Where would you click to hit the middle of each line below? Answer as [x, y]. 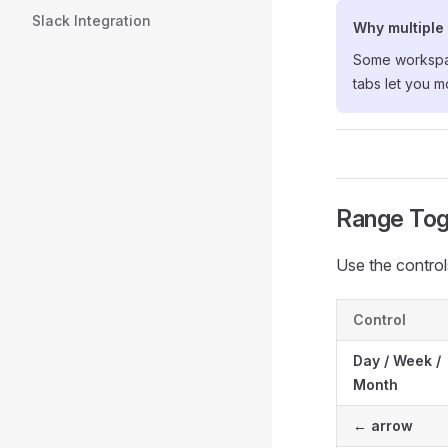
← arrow [383, 425]
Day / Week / [397, 360]
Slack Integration [91, 20]
